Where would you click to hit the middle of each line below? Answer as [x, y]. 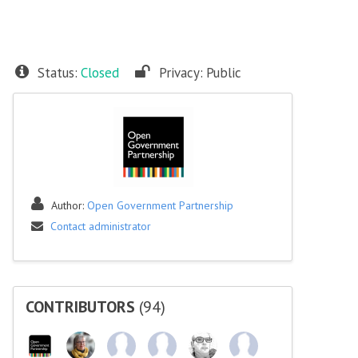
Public [224, 73]
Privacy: [181, 73]
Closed [100, 73]
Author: [69, 205]
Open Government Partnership [160, 205]
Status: [58, 73]
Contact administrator [101, 226]
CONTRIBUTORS [82, 307]
